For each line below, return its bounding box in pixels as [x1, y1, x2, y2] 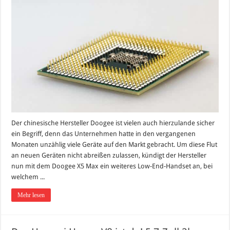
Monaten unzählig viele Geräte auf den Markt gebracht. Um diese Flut [11, 140, 218, 148]
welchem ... [11, 172, 45, 181]
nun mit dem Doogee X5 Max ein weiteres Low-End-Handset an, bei [11, 162, 213, 170]
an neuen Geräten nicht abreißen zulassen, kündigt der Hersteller [11, 151, 207, 159]
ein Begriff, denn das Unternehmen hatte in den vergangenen [11, 129, 196, 138]
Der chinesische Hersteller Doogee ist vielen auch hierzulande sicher [11, 119, 215, 127]
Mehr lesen [17, 191, 45, 199]
